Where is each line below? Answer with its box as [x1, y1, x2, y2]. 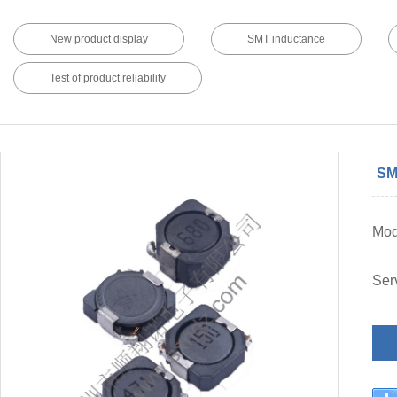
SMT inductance [247, 32, 325, 45]
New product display [50, 32, 148, 45]
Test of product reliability [50, 71, 166, 84]
